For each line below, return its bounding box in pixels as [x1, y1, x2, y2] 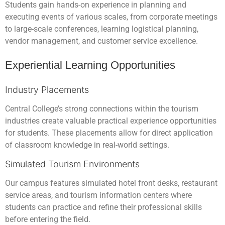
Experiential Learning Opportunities [5, 59, 175, 72]
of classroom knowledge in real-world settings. [5, 140, 169, 150]
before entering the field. [5, 214, 90, 224]
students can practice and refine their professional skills [5, 202, 202, 212]
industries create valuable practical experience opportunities [5, 116, 216, 126]
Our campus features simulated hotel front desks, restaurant [5, 178, 217, 188]
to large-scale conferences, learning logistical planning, [5, 24, 198, 34]
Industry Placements [5, 84, 89, 95]
